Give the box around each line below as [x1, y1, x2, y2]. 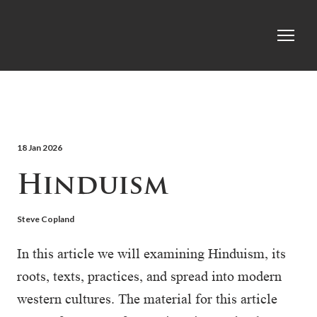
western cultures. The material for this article [17, 291, 277, 306]
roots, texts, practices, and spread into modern [17, 268, 282, 284]
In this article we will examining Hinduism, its [17, 246, 286, 261]
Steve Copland [17, 214, 74, 224]
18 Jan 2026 [17, 142, 62, 153]
